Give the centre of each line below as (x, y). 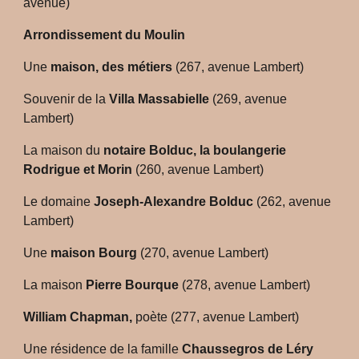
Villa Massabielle (159, 99)
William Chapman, (78, 317)
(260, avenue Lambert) (200, 169)
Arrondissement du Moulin (105, 35)
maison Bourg (94, 253)
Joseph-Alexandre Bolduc (175, 202)
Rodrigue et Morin (80, 169)
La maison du (64, 150)
